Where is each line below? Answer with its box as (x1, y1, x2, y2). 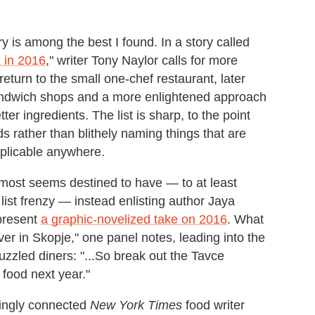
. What (227, 212, 264, 227)
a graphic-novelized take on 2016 (41, 212, 227, 227)
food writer (182, 298, 245, 313)
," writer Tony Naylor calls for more (46, 53, 238, 68)
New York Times (90, 298, 182, 313)
